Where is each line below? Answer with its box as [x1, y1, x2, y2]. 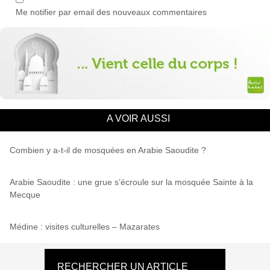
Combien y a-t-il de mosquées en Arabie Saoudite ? [10, 145, 206, 155]
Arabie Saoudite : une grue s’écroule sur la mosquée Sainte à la [10, 177, 253, 187]
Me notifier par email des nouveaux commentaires [16, 7, 207, 17]
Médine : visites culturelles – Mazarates [10, 221, 160, 231]
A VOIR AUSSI [106, 113, 170, 124]
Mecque [10, 189, 40, 199]
